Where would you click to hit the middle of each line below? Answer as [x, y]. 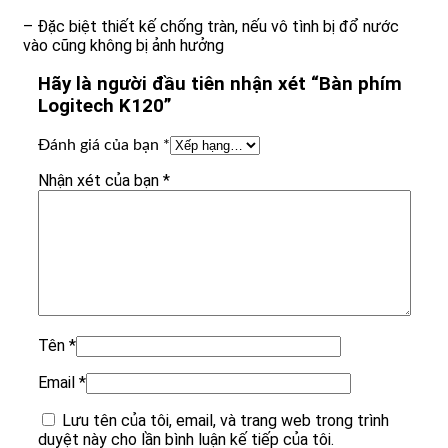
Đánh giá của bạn [100, 144]
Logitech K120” [105, 106]
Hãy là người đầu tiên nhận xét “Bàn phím [220, 84]
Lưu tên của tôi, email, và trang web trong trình [225, 420]
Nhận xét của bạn [100, 180]
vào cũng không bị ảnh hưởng [123, 45]
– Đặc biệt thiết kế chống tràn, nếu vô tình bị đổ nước [211, 26]
